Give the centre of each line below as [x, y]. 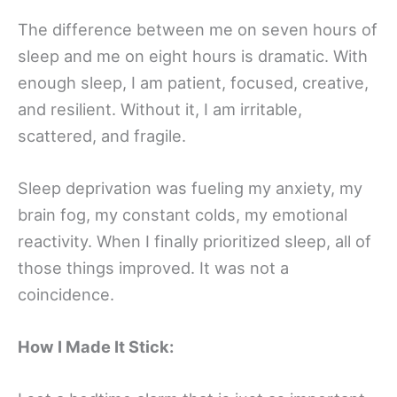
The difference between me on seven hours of [198, 29]
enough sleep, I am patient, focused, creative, [193, 82]
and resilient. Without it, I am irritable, [160, 109]
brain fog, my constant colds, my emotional [183, 214]
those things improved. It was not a [153, 268]
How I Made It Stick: [96, 347]
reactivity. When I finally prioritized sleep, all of [195, 241]
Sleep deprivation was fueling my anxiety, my [190, 188]
